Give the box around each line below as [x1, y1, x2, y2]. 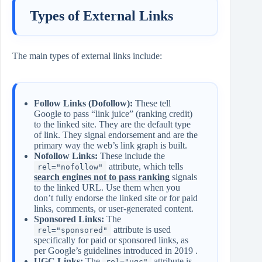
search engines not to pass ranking [34, 171, 170, 182]
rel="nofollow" [37, 162, 103, 171]
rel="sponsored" [37, 225, 108, 235]
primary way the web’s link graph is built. [34, 140, 187, 150]
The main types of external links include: [12, 51, 162, 61]
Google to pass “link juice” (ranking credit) [34, 108, 192, 119]
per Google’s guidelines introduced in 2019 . [34, 245, 198, 256]
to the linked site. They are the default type [34, 119, 191, 129]
